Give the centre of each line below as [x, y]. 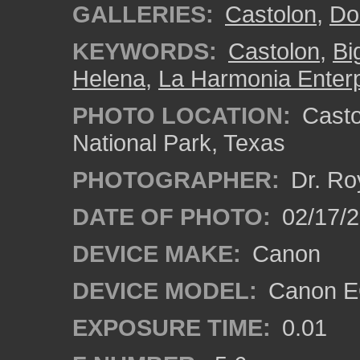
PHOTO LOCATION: [182, 115]
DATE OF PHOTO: [172, 217]
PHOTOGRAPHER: [176, 180]
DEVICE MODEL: [165, 290]
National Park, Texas [179, 143]
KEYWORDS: [145, 51]
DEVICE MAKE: [157, 254]
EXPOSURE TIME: [172, 327]
